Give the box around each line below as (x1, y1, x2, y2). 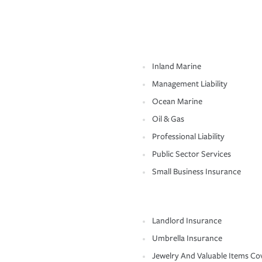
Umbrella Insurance (152, 233, 222, 244)
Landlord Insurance (152, 216, 222, 226)
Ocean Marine (152, 96, 202, 107)
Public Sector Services (152, 149, 231, 160)
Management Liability (152, 79, 227, 89)
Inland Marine (152, 61, 201, 72)
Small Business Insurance (152, 167, 241, 177)
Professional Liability (152, 132, 225, 142)
